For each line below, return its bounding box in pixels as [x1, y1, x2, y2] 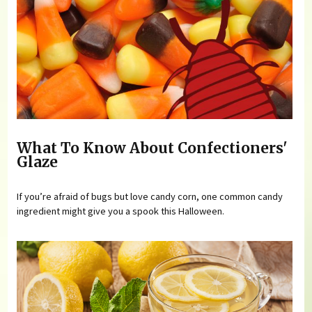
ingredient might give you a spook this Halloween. [17, 205, 225, 218]
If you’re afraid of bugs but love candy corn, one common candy [17, 190, 283, 203]
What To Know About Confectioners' [17, 139, 288, 157]
